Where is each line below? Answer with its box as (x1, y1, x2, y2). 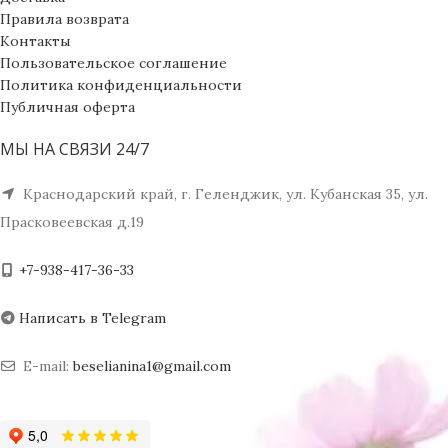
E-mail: (19, 356, 73, 375)
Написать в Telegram (19, 308, 166, 327)
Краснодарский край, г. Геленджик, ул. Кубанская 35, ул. (19, 184, 428, 203)
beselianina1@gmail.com (73, 356, 231, 375)
